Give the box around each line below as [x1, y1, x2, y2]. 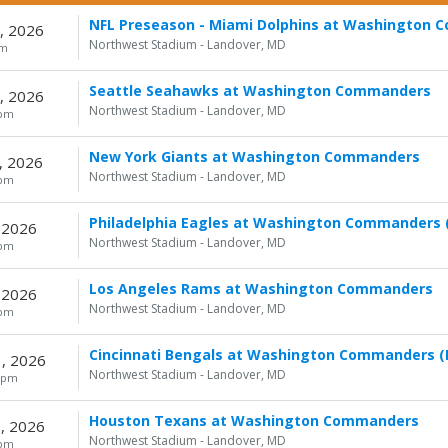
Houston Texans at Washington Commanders [88, 411, 419, 430]
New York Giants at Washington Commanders [88, 147, 420, 166]
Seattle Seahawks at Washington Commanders [88, 81, 431, 100]
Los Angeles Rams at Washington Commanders [88, 279, 433, 298]
